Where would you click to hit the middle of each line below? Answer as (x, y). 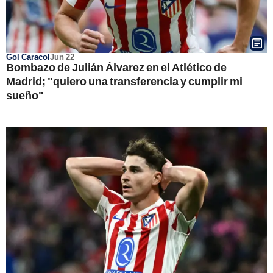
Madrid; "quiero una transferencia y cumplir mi (124, 81)
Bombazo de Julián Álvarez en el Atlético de (116, 67)
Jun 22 (62, 56)
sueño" (25, 95)
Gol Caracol (28, 56)
